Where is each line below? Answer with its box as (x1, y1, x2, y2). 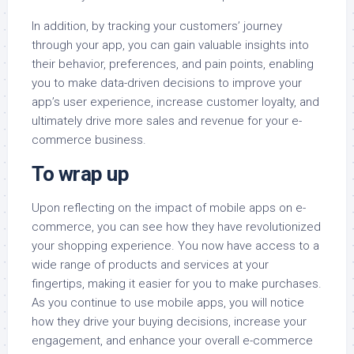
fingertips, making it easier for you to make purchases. (32, 277, 322, 292)
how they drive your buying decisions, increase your (32, 314, 307, 330)
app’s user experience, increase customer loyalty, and (32, 95, 319, 110)
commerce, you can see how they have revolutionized (32, 220, 321, 235)
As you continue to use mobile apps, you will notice (32, 296, 304, 311)
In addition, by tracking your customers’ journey (32, 19, 282, 34)
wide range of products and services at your (32, 258, 269, 273)
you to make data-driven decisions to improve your (32, 76, 302, 91)
